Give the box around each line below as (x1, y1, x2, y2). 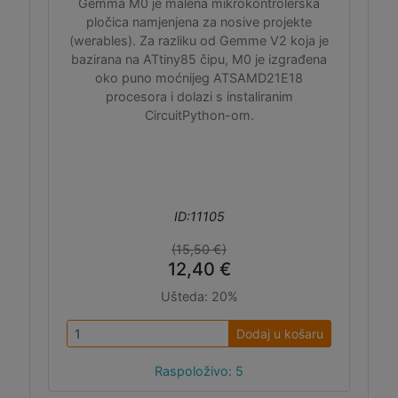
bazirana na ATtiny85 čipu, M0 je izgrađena (71, 52, 327, 67)
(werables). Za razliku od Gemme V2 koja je (69, 33, 329, 48)
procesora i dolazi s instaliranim (105, 89, 293, 104)
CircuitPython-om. (144, 107, 254, 123)
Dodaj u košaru (236, 326, 323, 341)
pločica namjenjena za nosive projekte (86, 14, 312, 29)
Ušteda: (160, 289, 211, 304)
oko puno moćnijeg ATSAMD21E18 (95, 70, 303, 85)
